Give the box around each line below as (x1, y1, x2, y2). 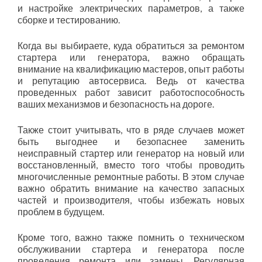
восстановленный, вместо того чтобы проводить (18, 159, 244, 170)
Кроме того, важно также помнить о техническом (18, 232, 244, 243)
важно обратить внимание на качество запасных (18, 182, 244, 194)
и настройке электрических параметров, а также (18, 2, 244, 13)
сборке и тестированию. (18, 14, 120, 25)
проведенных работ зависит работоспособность (18, 87, 244, 98)
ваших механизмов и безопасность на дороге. (18, 98, 214, 109)
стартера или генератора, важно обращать (18, 51, 244, 63)
